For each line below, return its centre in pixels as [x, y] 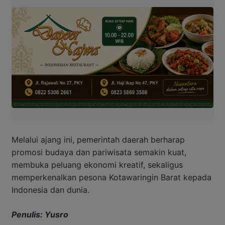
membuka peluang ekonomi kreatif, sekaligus [97, 164]
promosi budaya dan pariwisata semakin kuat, [99, 152]
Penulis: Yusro [40, 214]
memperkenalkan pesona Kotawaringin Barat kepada [111, 177]
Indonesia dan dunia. [50, 190]
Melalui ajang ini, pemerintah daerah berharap [98, 139]
